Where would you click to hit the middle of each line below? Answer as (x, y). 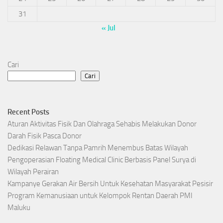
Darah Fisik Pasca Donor (45, 136)
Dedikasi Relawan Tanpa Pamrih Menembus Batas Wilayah (98, 148)
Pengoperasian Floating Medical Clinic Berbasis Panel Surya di (102, 160)
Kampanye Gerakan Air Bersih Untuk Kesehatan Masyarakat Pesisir (110, 184)
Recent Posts (28, 112)
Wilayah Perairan (33, 172)
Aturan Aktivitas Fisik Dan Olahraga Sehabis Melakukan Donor (102, 124)
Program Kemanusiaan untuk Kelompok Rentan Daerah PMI (100, 196)
